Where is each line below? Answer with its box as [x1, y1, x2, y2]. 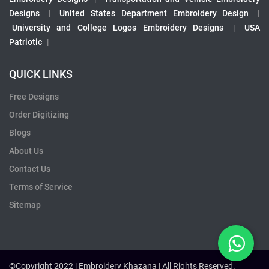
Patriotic [9, 37, 42, 47]
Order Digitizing [9, 110, 69, 120]
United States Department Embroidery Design [59, 8, 249, 19]
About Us [9, 146, 43, 156]
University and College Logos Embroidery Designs [12, 23, 224, 33]
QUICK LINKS [9, 68, 73, 81]
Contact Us [9, 164, 50, 174]
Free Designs [9, 92, 59, 102]
